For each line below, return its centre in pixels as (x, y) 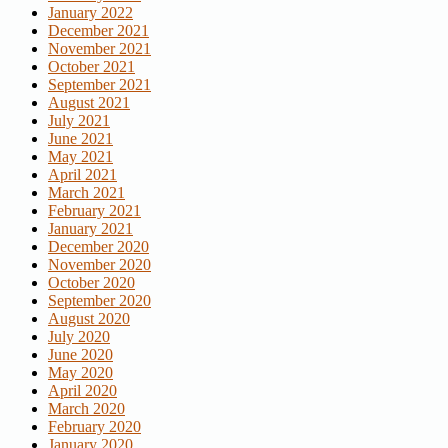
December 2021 (98, 31)
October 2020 (91, 283)
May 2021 (80, 157)
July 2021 (79, 121)
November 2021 (99, 49)
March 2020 (86, 409)
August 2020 (89, 319)
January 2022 (90, 13)
